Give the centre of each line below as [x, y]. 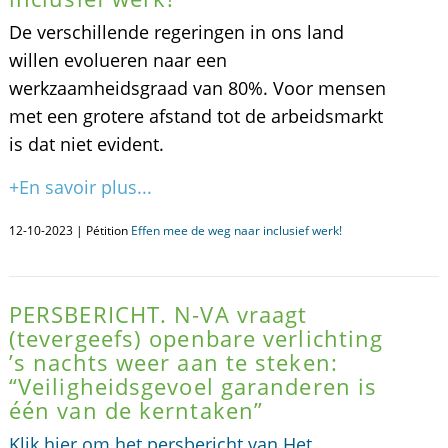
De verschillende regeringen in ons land [176, 32]
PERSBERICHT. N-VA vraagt [158, 314]
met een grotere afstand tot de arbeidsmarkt [195, 116]
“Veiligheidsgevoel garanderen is [193, 386]
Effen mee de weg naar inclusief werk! [236, 230]
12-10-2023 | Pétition [69, 230]
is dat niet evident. [86, 144]
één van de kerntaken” [136, 410]
